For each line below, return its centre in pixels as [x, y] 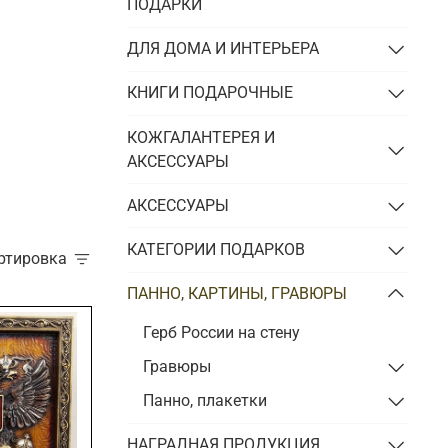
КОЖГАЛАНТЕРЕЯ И [201, 137]
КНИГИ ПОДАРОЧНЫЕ [210, 93]
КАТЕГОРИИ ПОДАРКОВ [216, 249]
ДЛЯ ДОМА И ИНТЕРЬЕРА [223, 49]
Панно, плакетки [205, 400]
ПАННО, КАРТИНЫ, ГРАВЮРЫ [237, 294]
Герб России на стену [222, 332]
